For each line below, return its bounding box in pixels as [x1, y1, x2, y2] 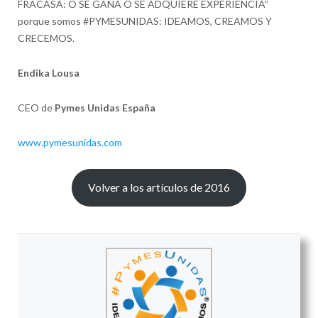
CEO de [17, 101, 55, 114]
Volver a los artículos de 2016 [88, 180, 230, 194]
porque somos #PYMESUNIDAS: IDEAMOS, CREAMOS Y [17, 14, 272, 27]
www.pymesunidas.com [17, 136, 122, 148]
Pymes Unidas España [54, 101, 155, 114]
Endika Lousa [17, 66, 79, 79]
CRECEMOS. [17, 31, 75, 44]
